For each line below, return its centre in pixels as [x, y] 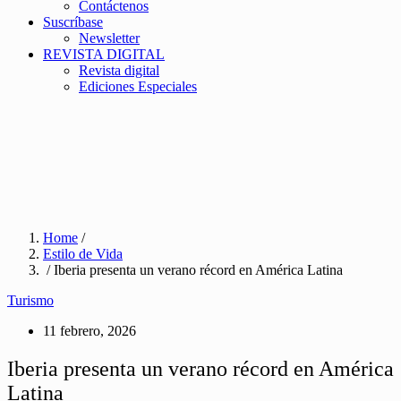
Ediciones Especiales [138, 86]
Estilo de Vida [83, 254]
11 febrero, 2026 [90, 331]
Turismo [30, 300]
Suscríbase [73, 22]
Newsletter [109, 38]
